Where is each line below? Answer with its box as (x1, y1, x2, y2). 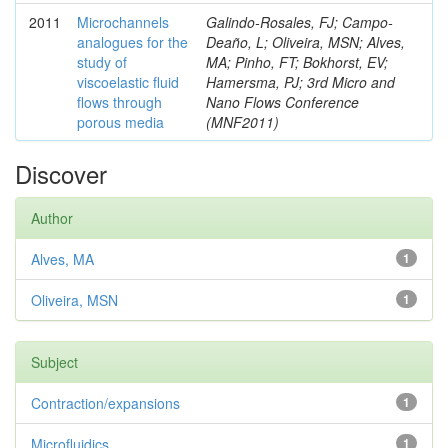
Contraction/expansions (31, 393, 180, 413)
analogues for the (77, 32, 188, 52)
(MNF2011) (206, 112, 279, 132)
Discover (15, 156, 107, 191)
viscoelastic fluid (77, 72, 179, 92)
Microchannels (77, 12, 169, 32)
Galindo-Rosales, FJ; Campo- (206, 12, 393, 32)
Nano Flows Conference (206, 92, 359, 112)
